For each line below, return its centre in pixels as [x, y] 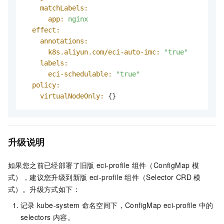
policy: [46, 85]
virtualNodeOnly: [72, 96]
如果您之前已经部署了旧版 [51, 165]
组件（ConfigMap [161, 165]
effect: [46, 30]
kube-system [58, 205]
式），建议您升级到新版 [48, 177]
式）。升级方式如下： [44, 189]
